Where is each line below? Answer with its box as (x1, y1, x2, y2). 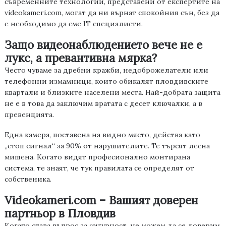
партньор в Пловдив (4, 206, 116, 221)
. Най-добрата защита (141, 88, 220, 97)
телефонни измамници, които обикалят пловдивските (4, 77, 208, 86)
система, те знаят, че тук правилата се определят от (4, 163, 194, 173)
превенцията (4, 110, 52, 120)
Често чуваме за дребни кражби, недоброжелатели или (4, 66, 208, 75)
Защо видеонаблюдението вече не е (4, 37, 202, 52)
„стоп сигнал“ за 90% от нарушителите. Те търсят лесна (4, 141, 210, 151)
